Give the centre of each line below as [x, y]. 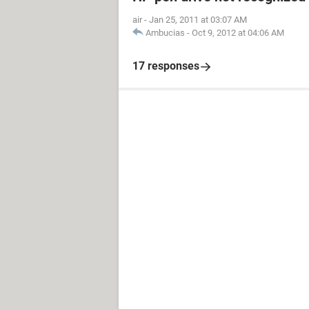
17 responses [166, 66]
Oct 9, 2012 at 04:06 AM [238, 33]
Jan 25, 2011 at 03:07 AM [198, 20]
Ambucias [165, 33]
